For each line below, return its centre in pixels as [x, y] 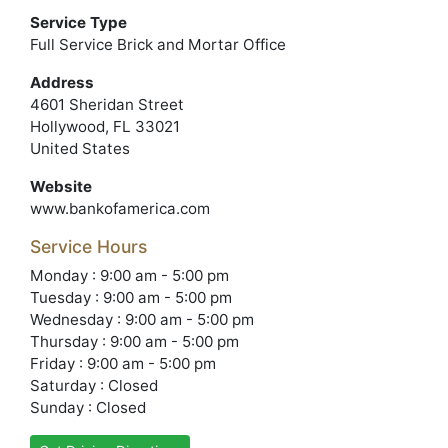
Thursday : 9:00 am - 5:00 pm [134, 341]
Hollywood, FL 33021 [105, 126]
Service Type [78, 22]
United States [80, 148]
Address [62, 82]
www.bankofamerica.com [120, 208]
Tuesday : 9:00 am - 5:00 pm [131, 297]
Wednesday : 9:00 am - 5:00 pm [142, 319]
